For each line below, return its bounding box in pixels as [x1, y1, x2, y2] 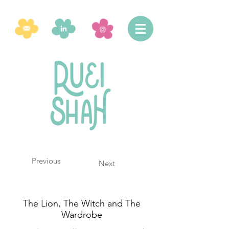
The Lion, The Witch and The [23, 198, 141, 209]
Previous [32, 156, 60, 166]
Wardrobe [61, 209, 102, 220]
